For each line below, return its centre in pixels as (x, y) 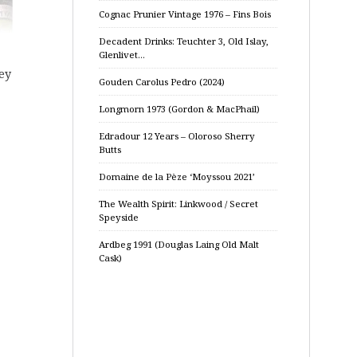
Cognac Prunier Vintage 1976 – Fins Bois (185, 14)
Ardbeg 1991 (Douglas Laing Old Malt (179, 244)
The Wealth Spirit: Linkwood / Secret (178, 204)
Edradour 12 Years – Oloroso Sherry (177, 136)
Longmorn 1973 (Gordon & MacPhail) (179, 109)
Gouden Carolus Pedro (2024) (162, 82)
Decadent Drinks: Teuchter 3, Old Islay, (184, 41)
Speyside (119, 217)
